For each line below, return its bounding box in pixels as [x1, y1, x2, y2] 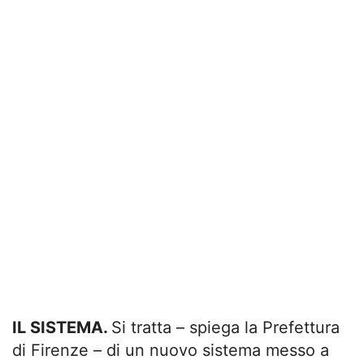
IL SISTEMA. [12, 318, 111, 338]
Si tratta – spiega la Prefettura [111, 318, 340, 338]
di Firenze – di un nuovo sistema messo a [12, 340, 329, 361]
